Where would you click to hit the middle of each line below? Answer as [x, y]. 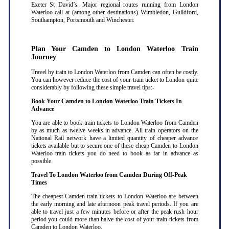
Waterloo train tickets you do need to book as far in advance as [114, 154]
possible [41, 161]
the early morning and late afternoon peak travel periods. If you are [114, 204]
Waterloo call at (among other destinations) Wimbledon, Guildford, [114, 13]
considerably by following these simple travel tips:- [93, 88]
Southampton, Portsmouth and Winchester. [83, 20]
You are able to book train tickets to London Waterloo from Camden [114, 123]
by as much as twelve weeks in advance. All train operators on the [114, 131]
